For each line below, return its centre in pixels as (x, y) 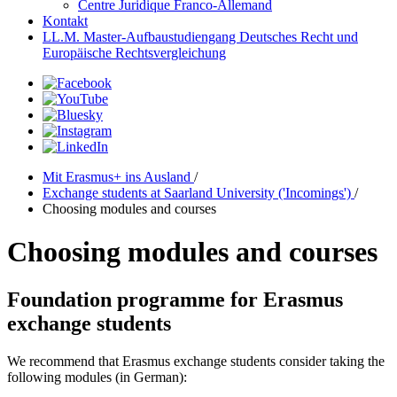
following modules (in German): (99, 377)
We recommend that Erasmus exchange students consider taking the (196, 361)
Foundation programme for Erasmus (175, 299)
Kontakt (65, 21)
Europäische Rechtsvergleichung (134, 53)
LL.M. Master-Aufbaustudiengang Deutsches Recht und (200, 37)
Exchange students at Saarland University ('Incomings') (198, 193)
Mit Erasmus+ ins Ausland (118, 177)
